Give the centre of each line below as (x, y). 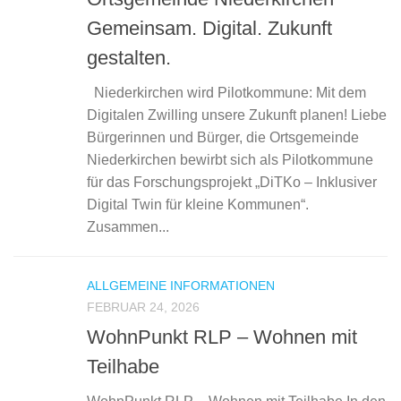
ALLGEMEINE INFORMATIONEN (181, 286)
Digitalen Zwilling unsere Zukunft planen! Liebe (237, 115)
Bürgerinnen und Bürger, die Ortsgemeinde (223, 138)
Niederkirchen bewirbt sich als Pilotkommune (230, 160)
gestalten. (129, 58)
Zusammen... (128, 227)
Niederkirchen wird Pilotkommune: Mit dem (226, 93)
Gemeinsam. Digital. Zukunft (209, 29)
